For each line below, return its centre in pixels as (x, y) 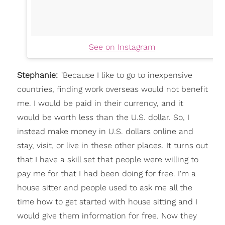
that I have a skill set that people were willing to (107, 159)
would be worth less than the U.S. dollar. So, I (103, 117)
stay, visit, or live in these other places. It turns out (112, 145)
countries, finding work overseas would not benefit (112, 89)
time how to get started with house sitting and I (107, 201)
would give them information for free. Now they (107, 215)
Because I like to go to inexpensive (127, 75)
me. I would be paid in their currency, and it (100, 103)
